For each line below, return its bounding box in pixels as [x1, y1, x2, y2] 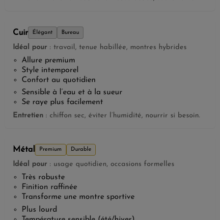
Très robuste [21, 173, 65, 182]
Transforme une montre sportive [21, 193, 135, 201]
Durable [71, 146, 91, 153]
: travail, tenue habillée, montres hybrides [47, 43, 187, 51]
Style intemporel [21, 66, 79, 74]
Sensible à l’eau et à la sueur [21, 88, 122, 97]
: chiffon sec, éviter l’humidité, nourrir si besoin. [43, 111, 200, 119]
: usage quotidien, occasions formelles [47, 160, 174, 168]
